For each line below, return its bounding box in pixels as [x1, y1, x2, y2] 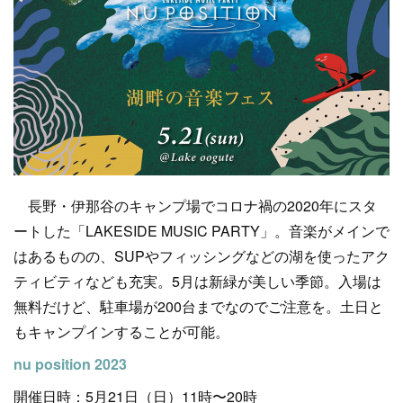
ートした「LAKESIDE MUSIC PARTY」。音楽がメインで [13, 220, 390, 241]
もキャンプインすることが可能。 [13, 321, 229, 342]
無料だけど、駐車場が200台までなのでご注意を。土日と [13, 296, 383, 317]
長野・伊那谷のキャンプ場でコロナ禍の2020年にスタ [13, 195, 377, 216]
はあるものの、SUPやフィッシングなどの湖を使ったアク [13, 246, 390, 266]
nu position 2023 [13, 354, 127, 374]
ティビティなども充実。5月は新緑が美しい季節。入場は [13, 271, 381, 291]
